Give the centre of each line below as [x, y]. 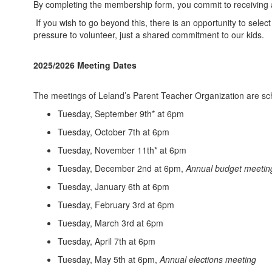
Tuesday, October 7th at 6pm [114, 132]
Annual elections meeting [208, 259]
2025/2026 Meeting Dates [85, 65]
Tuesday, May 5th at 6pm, [109, 259]
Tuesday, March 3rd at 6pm [110, 223]
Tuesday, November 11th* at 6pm [123, 150]
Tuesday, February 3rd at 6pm [116, 205]
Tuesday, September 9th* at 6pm [121, 114]
